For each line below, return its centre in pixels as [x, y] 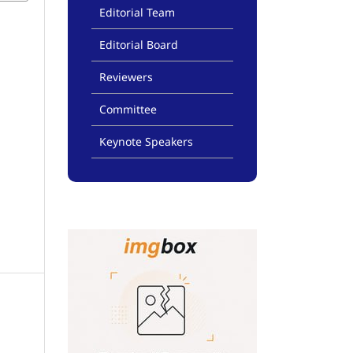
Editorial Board [139, 45]
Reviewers [126, 77]
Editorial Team [137, 13]
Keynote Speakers [146, 142]
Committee [128, 110]
